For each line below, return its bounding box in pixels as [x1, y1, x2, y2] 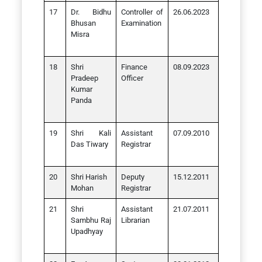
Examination [120, 19, 161, 27]
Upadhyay [70, 227, 103, 236]
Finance [120, 63, 147, 71]
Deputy [120, 173, 144, 181]
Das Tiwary [70, 140, 108, 149]
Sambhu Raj [70, 216, 111, 225]
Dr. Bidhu [70, 8, 111, 16]
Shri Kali [70, 129, 111, 137]
